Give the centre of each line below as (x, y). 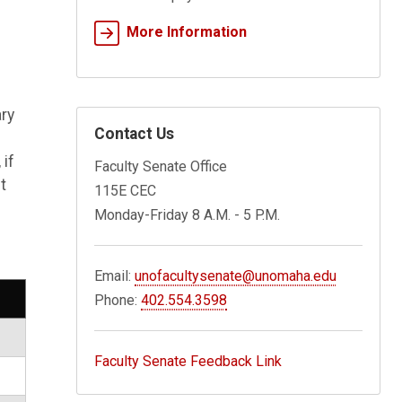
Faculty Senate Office (161, 166)
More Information (187, 31)
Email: (115, 275)
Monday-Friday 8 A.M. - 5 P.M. (188, 214)
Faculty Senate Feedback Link (188, 361)
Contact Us (134, 133)
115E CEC (126, 190)
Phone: (118, 300)
